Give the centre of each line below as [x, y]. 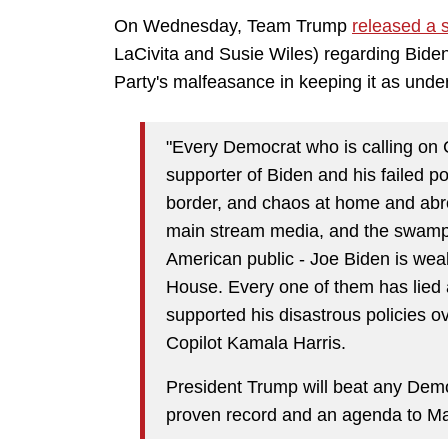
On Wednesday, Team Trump [233, 26]
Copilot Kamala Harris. [256, 342]
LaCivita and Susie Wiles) [216, 54]
